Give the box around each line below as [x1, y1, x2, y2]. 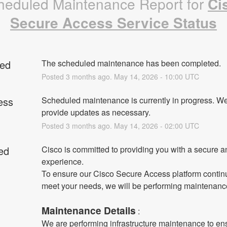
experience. [41, 155, 84, 167]
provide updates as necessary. [41, 106, 150, 118]
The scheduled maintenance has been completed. [41, 57, 221, 69]
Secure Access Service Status [10, 12, 217, 33]
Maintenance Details [41, 203, 136, 217]
